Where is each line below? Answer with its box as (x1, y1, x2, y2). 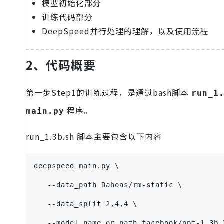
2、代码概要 (26, 56, 96, 74)
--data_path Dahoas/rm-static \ (34, 181, 182, 189)
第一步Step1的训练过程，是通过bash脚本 (26, 86, 191, 99)
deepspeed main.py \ (34, 162, 119, 170)
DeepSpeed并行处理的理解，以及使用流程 (42, 25, 209, 37)
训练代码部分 (42, 11, 93, 23)
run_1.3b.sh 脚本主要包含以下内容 (26, 130, 162, 143)
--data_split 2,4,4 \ (34, 200, 137, 208)
